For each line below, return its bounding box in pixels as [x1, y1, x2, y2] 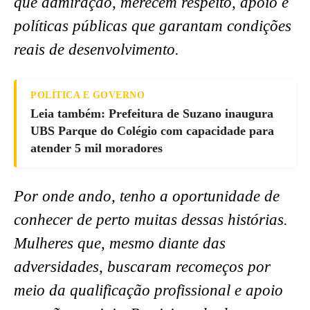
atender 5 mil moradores [30, 140, 163, 155]
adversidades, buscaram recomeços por [14, 257, 271, 275]
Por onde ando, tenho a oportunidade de [14, 187, 280, 205]
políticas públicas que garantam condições [14, 17, 291, 35]
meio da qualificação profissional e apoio [14, 281, 283, 299]
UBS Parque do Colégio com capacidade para [30, 123, 274, 138]
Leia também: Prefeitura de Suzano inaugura [30, 106, 273, 120]
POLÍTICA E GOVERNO [30, 89, 145, 100]
